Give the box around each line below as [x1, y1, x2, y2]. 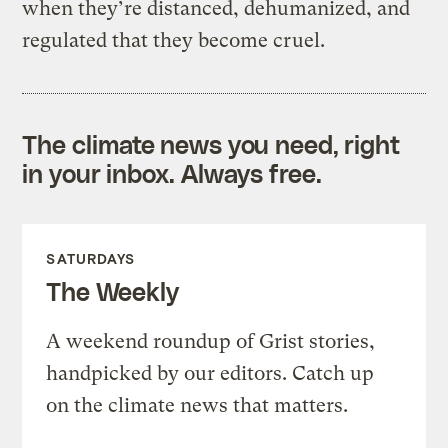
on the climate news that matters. [46, 393, 349, 417]
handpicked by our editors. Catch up [46, 361, 375, 385]
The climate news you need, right [22, 128, 401, 159]
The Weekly [46, 275, 179, 306]
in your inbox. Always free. [22, 157, 322, 188]
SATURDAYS [46, 249, 136, 267]
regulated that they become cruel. [22, 28, 326, 52]
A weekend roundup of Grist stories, [46, 329, 376, 353]
